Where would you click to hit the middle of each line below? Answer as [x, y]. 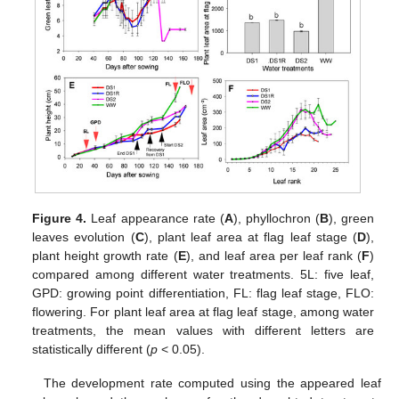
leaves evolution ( [84, 236]
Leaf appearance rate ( [155, 218]
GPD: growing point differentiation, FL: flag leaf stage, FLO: [203, 293]
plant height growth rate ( [105, 255]
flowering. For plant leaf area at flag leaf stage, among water [203, 311]
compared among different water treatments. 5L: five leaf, [203, 274]
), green [351, 218]
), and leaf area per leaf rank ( [273, 255]
